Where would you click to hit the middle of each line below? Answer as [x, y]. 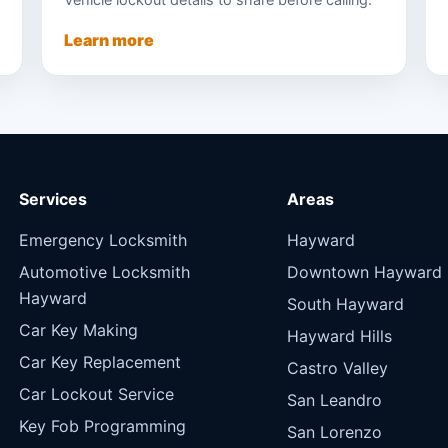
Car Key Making [78, 329]
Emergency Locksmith [102, 239]
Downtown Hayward [364, 271]
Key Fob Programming [102, 425]
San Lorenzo [334, 431]
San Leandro [334, 399]
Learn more [108, 39]
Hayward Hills [339, 335]
